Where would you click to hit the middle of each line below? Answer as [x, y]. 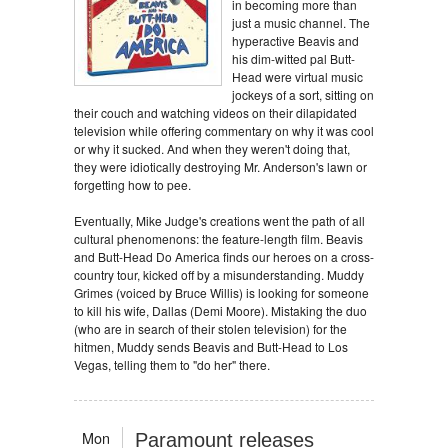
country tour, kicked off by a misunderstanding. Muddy [219, 274]
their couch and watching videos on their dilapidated [215, 112]
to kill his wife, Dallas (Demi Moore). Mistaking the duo [220, 310]
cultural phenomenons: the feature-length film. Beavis [218, 238]
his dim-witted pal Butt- [293, 58]
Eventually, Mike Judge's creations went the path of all [219, 220]
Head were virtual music [297, 76]
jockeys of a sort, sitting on [303, 94]
